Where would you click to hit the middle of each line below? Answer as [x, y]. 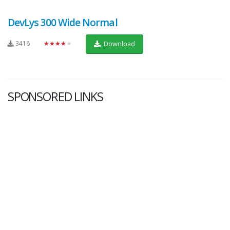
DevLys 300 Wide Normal [63, 22]
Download [118, 44]
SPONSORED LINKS [55, 96]
